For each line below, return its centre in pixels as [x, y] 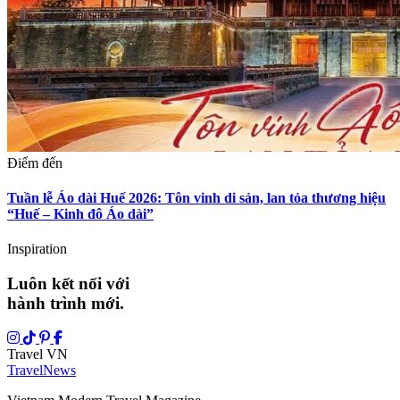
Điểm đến [35, 162]
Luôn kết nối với [68, 283]
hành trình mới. [66, 303]
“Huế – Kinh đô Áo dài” [80, 213]
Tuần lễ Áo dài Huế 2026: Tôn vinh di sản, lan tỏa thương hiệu [196, 197]
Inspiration [37, 249]
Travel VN [37, 354]
